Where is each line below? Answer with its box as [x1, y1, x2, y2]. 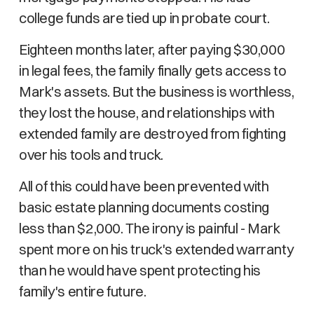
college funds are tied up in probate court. [18, 9, 270, 27]
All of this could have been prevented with [18, 177, 269, 195]
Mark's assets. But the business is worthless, [18, 83, 294, 100]
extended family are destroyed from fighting [18, 125, 286, 142]
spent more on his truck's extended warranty [18, 240, 294, 258]
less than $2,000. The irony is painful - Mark [18, 219, 280, 237]
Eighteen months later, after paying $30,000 [18, 41, 285, 58]
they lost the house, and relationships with [18, 104, 275, 121]
